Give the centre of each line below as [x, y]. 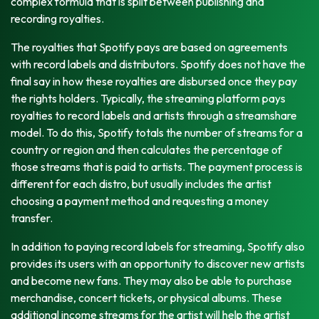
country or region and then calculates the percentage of [146, 149]
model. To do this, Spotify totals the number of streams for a [157, 132]
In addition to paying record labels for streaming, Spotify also [158, 246]
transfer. [32, 218]
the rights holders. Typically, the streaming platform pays [148, 98]
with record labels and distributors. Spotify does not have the [158, 64]
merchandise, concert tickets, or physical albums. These [146, 297]
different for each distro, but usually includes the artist [141, 183]
